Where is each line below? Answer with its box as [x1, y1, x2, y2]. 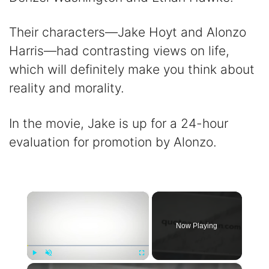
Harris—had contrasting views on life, [9, 43, 229, 59]
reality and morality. [9, 80, 124, 96]
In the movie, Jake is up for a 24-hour [9, 115, 228, 131]
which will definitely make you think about [9, 62, 255, 77]
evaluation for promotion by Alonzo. [9, 134, 217, 150]
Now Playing [176, 221, 218, 230]
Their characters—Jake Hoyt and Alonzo [9, 25, 246, 40]
